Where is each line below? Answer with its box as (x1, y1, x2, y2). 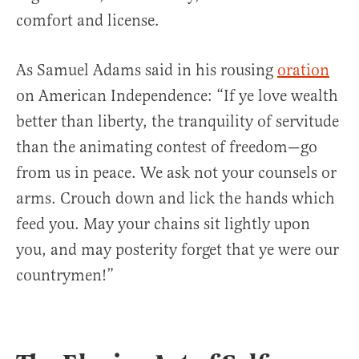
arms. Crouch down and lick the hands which (16, 188, 335, 209)
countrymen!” (16, 265, 114, 286)
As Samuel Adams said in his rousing (16, 60, 277, 81)
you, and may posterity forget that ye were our (16, 240, 339, 260)
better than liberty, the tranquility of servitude (16, 111, 339, 132)
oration (277, 60, 329, 81)
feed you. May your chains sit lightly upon (16, 214, 310, 235)
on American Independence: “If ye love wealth (16, 86, 338, 107)
